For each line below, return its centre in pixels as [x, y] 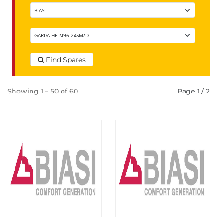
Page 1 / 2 [194, 91]
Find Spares [66, 60]
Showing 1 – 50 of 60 [43, 91]
